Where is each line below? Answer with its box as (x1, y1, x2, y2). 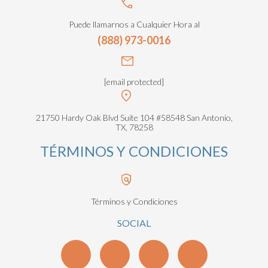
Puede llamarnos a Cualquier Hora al (68, 19, 200, 30)
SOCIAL (117, 217, 151, 229)
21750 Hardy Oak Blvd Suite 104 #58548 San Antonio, (35, 112, 233, 123)
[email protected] (104, 77, 164, 87)
